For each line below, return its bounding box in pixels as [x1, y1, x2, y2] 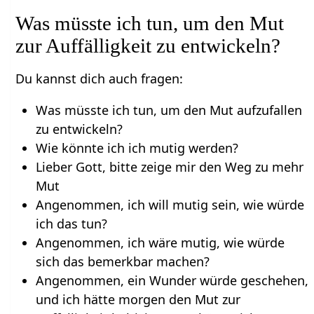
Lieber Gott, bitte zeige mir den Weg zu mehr [35, 158, 303, 175]
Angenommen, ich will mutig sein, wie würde [35, 196, 304, 213]
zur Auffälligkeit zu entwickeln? [15, 34, 281, 57]
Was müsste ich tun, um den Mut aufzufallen [35, 101, 302, 118]
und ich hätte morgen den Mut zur [35, 290, 240, 308]
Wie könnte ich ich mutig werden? [35, 139, 238, 156]
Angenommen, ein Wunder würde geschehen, [35, 271, 308, 289]
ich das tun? [35, 214, 107, 232]
